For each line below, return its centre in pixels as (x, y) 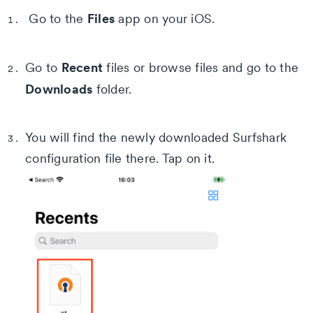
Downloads (59, 88)
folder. (112, 89)
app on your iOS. (165, 18)
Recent (82, 67)
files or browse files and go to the (201, 67)
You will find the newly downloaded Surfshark (156, 137)
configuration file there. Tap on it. (120, 158)
